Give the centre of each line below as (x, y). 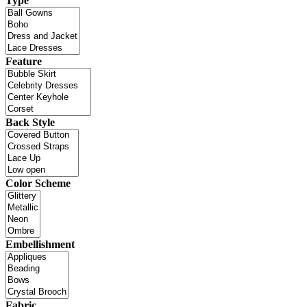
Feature (24, 62)
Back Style (30, 123)
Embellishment (40, 245)
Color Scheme (38, 184)
